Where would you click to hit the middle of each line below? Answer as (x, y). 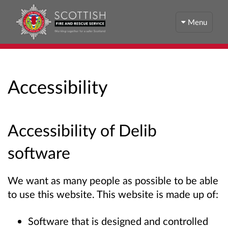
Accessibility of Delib (82, 130)
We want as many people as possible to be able (113, 180)
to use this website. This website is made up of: (113, 194)
